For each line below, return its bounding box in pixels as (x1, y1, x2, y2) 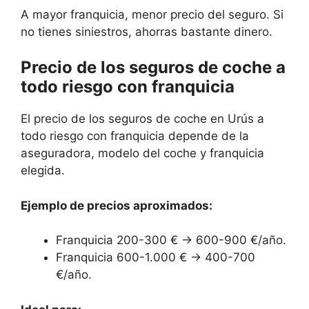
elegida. (21, 163, 65, 178)
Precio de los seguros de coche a (21, 57, 286, 78)
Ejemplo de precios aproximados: (21, 198, 212, 212)
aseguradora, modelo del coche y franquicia (21, 146, 264, 161)
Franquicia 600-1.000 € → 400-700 (56, 250, 255, 265)
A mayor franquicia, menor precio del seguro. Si (21, 7, 283, 21)
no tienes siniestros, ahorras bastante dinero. (21, 24, 272, 39)
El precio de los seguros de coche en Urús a (21, 112, 264, 126)
